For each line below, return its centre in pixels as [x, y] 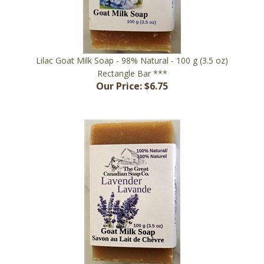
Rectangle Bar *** [132, 57]
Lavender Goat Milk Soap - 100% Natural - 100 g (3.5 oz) [132, 257]
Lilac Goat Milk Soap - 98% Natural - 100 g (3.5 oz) [132, 44]
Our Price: [119, 69]
